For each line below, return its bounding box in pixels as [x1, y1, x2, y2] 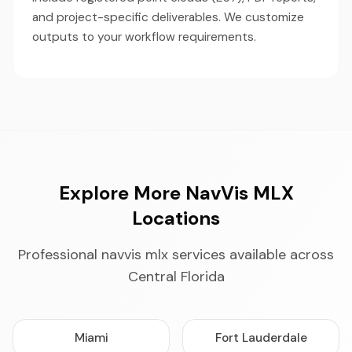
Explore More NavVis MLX [58, 181, 294, 205]
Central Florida [127, 267, 225, 286]
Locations [132, 206, 220, 230]
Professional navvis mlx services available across [18, 245, 334, 264]
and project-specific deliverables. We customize [32, 9, 304, 25]
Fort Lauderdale [214, 330, 307, 346]
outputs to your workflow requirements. [32, 29, 256, 45]
